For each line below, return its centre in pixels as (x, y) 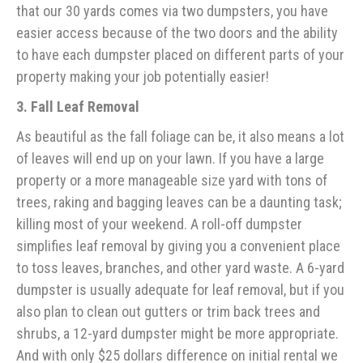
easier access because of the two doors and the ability (177, 33)
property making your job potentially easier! (143, 77)
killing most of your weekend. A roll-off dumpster (159, 224)
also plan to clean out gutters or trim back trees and (168, 312)
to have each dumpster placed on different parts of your (180, 55)
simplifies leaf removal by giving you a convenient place (178, 246)
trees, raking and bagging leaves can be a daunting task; (179, 203)
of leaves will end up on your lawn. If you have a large (170, 159)
